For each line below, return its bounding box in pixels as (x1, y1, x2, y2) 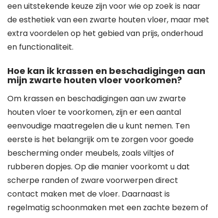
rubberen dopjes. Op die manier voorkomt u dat (7, 161, 190, 172)
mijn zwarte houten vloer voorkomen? (7, 74, 182, 86)
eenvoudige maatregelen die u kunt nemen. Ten (7, 120, 190, 131)
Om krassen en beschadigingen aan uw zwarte (7, 93, 186, 104)
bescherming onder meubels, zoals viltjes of (7, 147, 174, 159)
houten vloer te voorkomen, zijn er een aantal (7, 107, 181, 118)
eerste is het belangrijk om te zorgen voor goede (7, 134, 194, 145)
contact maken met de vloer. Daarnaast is (7, 188, 170, 200)
